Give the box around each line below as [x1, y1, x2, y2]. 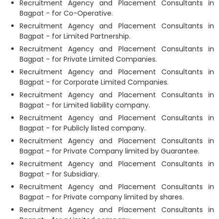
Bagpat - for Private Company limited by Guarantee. [20, 146, 199, 156]
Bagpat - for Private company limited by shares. [20, 192, 184, 202]
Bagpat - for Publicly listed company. [20, 123, 146, 133]
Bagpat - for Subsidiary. [20, 169, 99, 179]
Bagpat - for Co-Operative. [20, 8, 113, 18]
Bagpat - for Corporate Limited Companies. [20, 77, 169, 87]
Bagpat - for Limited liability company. [20, 100, 150, 110]
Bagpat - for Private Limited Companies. [20, 54, 157, 64]
